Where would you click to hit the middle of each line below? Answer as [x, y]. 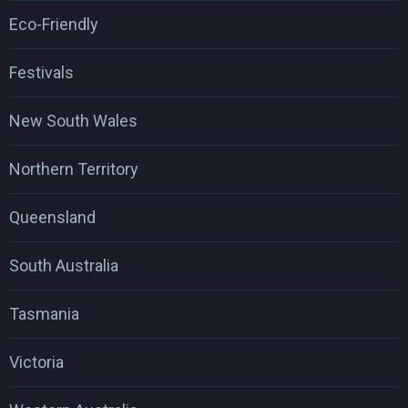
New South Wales [73, 120]
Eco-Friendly [54, 24]
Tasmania [44, 313]
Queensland [52, 217]
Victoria [36, 362]
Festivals [41, 72]
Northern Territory [74, 168]
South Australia [64, 265]
